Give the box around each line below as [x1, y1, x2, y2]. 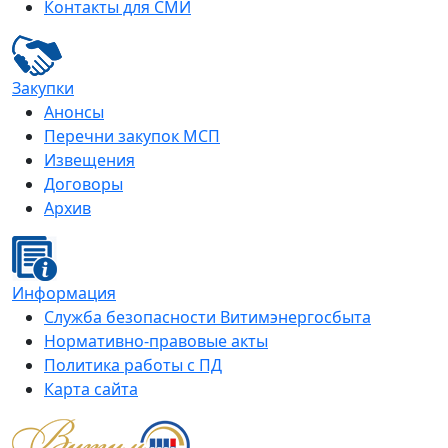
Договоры [44, 173, 123, 196]
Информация [12, 282, 116, 305]
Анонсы [44, 101, 104, 124]
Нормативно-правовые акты [44, 330, 268, 353]
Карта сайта [44, 378, 138, 401]
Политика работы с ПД [44, 354, 222, 377]
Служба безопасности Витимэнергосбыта [44, 306, 371, 329]
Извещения [44, 149, 135, 172]
